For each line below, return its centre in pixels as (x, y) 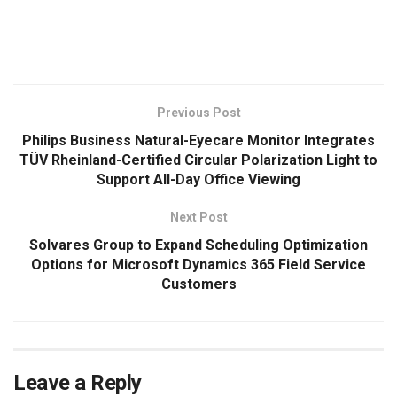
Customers (198, 284)
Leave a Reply (78, 382)
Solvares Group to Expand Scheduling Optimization (198, 245)
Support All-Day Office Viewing (198, 179)
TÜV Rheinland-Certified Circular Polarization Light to (198, 160)
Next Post (198, 217)
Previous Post (198, 112)
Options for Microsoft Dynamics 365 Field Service (198, 264)
